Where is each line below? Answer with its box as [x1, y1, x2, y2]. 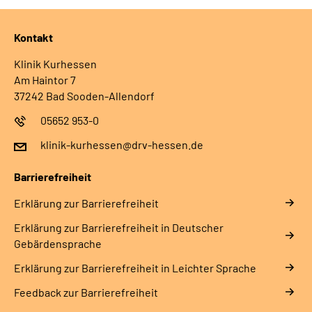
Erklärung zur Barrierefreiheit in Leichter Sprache [14, 260, 256, 274]
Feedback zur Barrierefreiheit [14, 285, 158, 299]
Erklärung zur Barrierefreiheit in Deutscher [14, 220, 224, 234]
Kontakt [14, 30, 53, 44]
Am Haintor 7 [14, 72, 76, 86]
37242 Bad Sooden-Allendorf [14, 88, 155, 102]
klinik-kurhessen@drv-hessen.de [40, 137, 203, 151]
